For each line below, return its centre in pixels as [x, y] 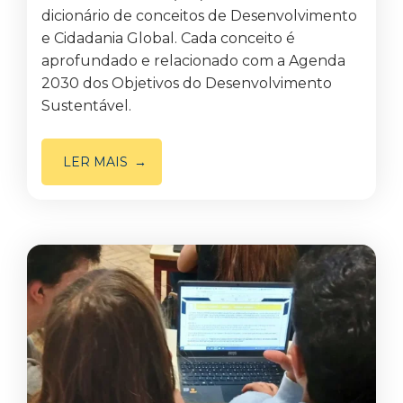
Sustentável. [86, 106]
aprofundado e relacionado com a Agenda [193, 61]
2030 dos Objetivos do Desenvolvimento [187, 83]
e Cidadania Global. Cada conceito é [168, 38]
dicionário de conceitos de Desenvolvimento [199, 16]
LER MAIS [95, 162]
